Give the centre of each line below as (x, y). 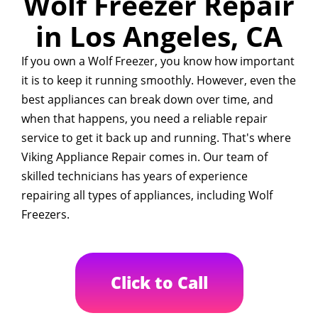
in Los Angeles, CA (159, 36)
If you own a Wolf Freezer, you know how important (158, 61)
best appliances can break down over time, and (147, 99)
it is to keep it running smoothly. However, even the (159, 80)
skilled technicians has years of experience (135, 176)
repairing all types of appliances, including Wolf (147, 195)
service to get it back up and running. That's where (156, 138)
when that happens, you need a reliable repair (144, 119)
